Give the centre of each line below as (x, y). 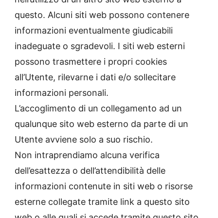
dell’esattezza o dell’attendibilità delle (90, 171)
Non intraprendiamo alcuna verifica (87, 155)
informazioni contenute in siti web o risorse (104, 186)
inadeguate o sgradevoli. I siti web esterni (100, 46)
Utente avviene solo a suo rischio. (84, 140)
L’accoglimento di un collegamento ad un (98, 109)
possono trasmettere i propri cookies (91, 62)
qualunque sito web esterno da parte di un (101, 124)
